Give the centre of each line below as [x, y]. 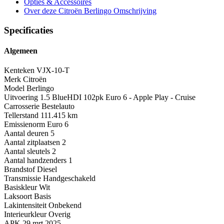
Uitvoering [21, 97]
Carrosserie [22, 106]
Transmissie [22, 178]
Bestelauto [58, 106]
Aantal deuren [26, 133]
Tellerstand [21, 115]
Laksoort [18, 196]
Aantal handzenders [35, 160]
